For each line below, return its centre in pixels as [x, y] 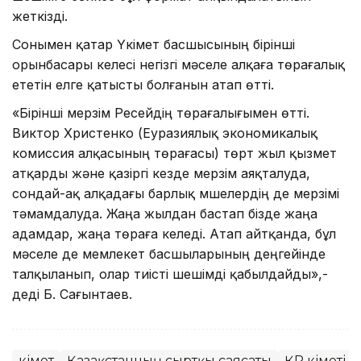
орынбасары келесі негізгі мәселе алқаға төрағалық [178, 64]
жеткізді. [40, 16]
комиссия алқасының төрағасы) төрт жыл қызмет [174, 153]
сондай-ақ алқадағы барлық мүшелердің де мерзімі [176, 193]
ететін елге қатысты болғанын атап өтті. [143, 84]
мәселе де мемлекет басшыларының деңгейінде [169, 253]
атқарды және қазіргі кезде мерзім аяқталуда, [161, 173]
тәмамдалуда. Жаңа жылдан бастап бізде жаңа [165, 213]
